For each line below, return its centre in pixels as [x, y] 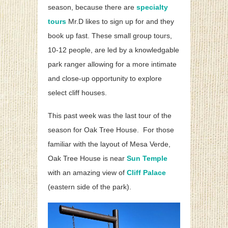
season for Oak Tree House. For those [111, 130]
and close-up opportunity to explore [105, 79]
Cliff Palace [146, 173]
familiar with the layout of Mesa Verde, [109, 144]
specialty [152, 7]
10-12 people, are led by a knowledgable [113, 50]
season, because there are [91, 7]
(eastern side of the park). [90, 187]
